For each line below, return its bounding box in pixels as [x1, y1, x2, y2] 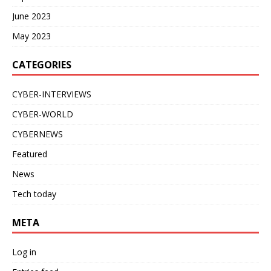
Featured [12, 148, 47, 160]
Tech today [12, 188, 56, 200]
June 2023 [12, 10, 51, 22]
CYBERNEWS [12, 128, 63, 140]
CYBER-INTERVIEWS [12, 88, 91, 100]
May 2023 [12, 30, 51, 42]
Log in [12, 246, 36, 258]
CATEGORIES [12, 57, 71, 71]
